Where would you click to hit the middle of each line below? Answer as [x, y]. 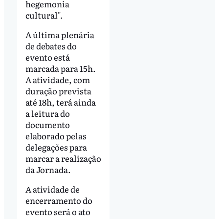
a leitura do [47, 113]
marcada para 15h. [60, 68]
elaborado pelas [56, 135]
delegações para [56, 147]
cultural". [44, 15]
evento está [47, 57]
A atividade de [52, 189]
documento [47, 124]
